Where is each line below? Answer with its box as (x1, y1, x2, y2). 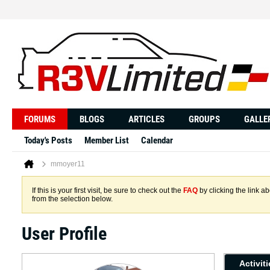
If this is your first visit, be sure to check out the (32, 186, 183, 195)
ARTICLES (128, 114, 165, 125)
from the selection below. (32, 195, 113, 203)
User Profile (22, 223, 107, 244)
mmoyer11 (51, 160, 85, 168)
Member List (84, 135, 129, 146)
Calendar (141, 135, 173, 146)
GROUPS (189, 114, 220, 125)
